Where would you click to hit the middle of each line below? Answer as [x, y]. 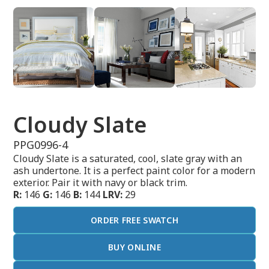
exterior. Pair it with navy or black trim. [101, 183]
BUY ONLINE [134, 247]
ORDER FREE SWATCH [134, 220]
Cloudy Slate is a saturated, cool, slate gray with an [128, 159]
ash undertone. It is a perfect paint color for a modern [134, 171]
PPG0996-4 [41, 145]
